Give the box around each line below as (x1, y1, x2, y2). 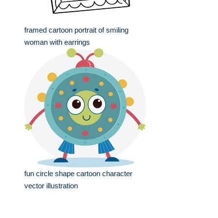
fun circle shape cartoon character (24, 169, 132, 178)
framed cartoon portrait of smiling (24, 26, 128, 34)
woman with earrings (24, 38, 90, 46)
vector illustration (24, 182, 78, 190)
